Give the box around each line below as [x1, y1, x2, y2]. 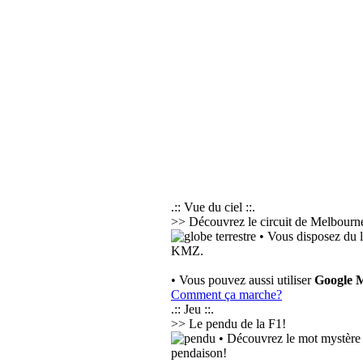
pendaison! [171, 346, 227, 360]
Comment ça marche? [171, 288, 282, 301]
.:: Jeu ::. [171, 302, 214, 316]
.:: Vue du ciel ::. [171, 200, 255, 214]
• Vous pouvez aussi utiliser [171, 273, 314, 287]
